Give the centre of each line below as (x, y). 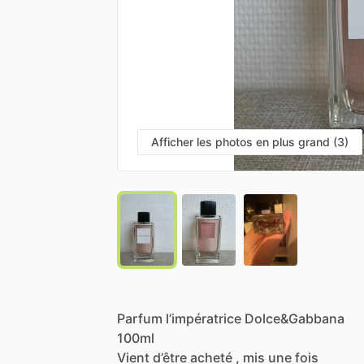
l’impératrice (204, 318)
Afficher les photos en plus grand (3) (250, 141)
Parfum (140, 318)
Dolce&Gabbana (295, 318)
